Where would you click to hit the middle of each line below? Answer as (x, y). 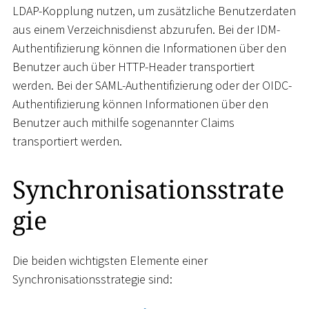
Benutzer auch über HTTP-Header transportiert (133, 66)
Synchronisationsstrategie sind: (92, 279)
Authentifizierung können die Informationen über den (149, 48)
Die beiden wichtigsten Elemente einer (110, 261)
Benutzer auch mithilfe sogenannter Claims (123, 122)
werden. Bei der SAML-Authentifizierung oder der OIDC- (152, 85)
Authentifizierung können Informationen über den (140, 103)
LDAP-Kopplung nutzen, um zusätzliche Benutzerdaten (154, 10)
